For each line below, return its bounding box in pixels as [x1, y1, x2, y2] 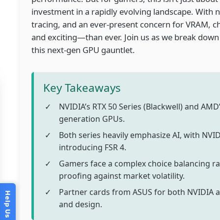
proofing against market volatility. [59, 170, 185, 181]
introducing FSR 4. [59, 141, 127, 153]
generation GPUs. [59, 113, 125, 124]
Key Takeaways [43, 80, 121, 95]
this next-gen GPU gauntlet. [31, 44, 135, 55]
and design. [59, 198, 103, 210]
